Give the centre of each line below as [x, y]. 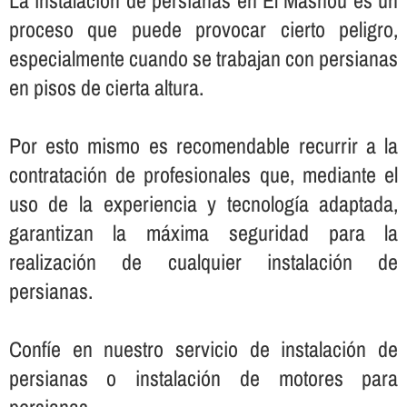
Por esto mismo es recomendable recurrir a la [203, 146]
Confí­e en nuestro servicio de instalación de [203, 349]
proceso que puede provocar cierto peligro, [203, 30]
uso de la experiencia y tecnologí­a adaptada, [203, 204]
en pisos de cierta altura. [106, 88]
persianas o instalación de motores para [203, 378]
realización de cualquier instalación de [203, 262]
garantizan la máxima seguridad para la [203, 233]
